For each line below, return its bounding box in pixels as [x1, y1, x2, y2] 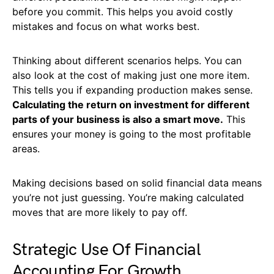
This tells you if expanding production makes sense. [12, 84, 253, 97]
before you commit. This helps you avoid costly [12, 6, 233, 18]
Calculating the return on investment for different [12, 98, 250, 111]
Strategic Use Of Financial [12, 240, 201, 261]
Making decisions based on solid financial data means [12, 177, 262, 190]
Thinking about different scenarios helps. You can [12, 54, 242, 67]
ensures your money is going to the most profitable [12, 128, 251, 141]
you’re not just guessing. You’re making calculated [12, 191, 244, 204]
